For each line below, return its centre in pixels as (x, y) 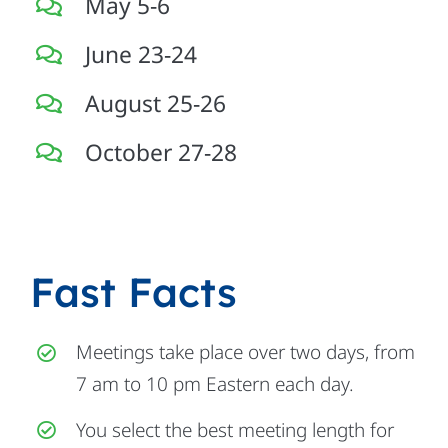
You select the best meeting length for (234, 429)
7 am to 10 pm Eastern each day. (214, 384)
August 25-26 (155, 103)
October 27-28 (160, 152)
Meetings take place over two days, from (245, 352)
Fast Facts (133, 292)
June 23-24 (140, 55)
